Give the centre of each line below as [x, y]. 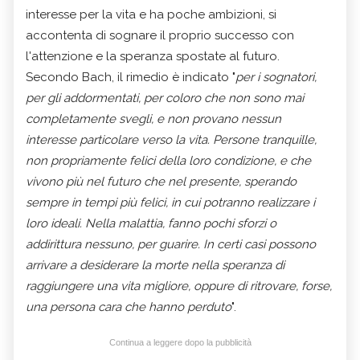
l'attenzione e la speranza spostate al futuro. [153, 56]
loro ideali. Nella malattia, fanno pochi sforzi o [151, 223]
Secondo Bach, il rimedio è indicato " [131, 77]
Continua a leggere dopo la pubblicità [180, 342]
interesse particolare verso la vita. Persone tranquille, [171, 139]
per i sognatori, [276, 77]
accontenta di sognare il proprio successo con [160, 35]
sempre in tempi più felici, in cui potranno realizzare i [170, 202]
